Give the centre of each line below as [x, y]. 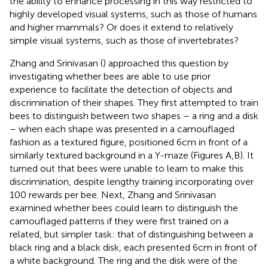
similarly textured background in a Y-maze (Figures [118, 155]
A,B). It [240, 155]
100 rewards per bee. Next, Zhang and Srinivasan [113, 194]
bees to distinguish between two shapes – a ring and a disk [134, 115]
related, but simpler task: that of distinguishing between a [131, 234]
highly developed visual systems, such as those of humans [133, 14]
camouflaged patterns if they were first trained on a [119, 221]
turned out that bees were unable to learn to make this [127, 168]
